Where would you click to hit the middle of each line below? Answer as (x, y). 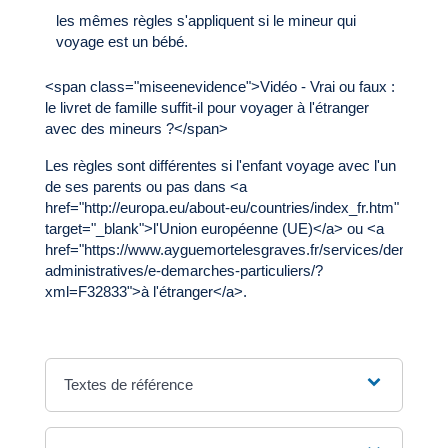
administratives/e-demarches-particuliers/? (183, 270)
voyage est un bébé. (121, 41)
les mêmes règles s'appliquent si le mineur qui (205, 20)
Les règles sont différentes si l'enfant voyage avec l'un (220, 165)
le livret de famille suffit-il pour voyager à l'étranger (206, 107)
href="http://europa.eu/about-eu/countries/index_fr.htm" (221, 207)
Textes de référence (129, 384)
